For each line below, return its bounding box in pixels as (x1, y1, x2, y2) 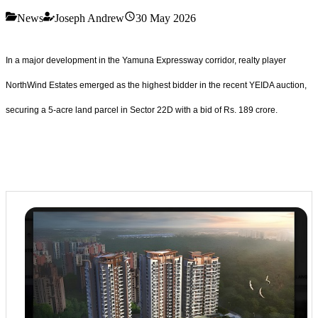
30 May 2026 (136, 11, 196, 24)
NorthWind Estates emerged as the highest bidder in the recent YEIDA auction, (6, 79, 307, 90)
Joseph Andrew (55, 11, 124, 24)
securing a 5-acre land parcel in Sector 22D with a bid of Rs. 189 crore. (6, 104, 280, 115)
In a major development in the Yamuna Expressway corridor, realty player (6, 55, 286, 65)
